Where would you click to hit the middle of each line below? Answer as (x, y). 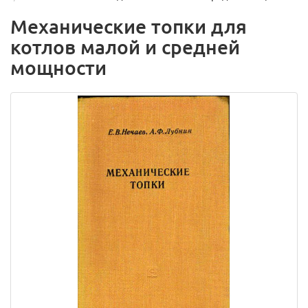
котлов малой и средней (125, 47)
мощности (58, 68)
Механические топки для (129, 26)
